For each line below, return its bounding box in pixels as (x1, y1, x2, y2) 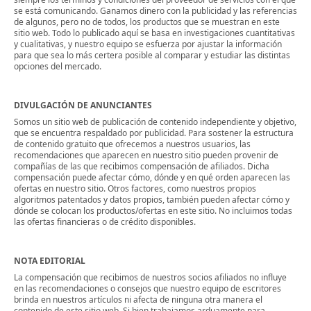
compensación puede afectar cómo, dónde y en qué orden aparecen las (14, 171, 290, 184)
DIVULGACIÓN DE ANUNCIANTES (14, 99, 152, 112)
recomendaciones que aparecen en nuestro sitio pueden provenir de (14, 149, 278, 162)
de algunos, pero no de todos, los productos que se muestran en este (14, 16, 280, 28)
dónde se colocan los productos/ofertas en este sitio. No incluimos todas (14, 205, 292, 217)
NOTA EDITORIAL (14, 255, 85, 267)
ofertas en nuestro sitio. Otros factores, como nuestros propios (14, 183, 256, 195)
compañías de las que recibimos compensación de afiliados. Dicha (14, 160, 269, 173)
